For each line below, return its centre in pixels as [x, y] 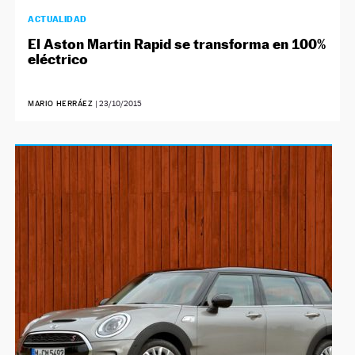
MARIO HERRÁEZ [61, 103]
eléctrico [58, 59]
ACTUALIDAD [57, 19]
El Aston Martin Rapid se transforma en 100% [177, 44]
